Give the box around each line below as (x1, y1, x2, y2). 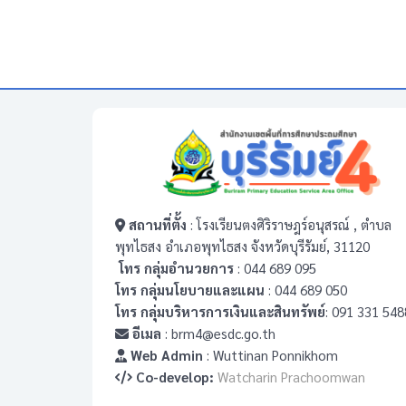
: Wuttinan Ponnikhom (203, 346, 338, 364)
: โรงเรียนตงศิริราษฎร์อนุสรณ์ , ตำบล (190, 216, 391, 234)
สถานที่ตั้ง (125, 216, 190, 234)
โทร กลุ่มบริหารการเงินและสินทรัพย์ (115, 303, 325, 321)
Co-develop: (132, 368, 214, 386)
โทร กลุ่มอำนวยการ (115, 259, 237, 277)
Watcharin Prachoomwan (217, 368, 365, 386)
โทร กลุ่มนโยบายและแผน (115, 281, 268, 299)
